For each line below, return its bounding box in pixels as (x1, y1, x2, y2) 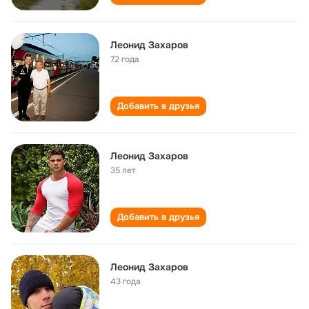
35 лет (110, 165, 136, 176)
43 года (110, 276, 141, 287)
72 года (110, 54, 139, 65)
